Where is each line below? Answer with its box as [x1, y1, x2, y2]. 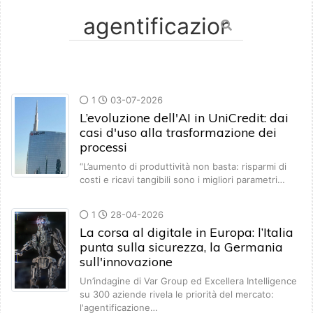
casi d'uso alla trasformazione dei [80, 124, 277, 141]
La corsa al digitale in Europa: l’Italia [80, 224, 293, 241]
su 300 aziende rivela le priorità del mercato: [80, 289, 274, 300]
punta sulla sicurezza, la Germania [80, 239, 283, 256]
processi [80, 139, 127, 156]
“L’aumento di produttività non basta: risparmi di [80, 161, 286, 173]
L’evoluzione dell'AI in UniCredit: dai [80, 110, 289, 126]
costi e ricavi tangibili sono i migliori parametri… [80, 174, 285, 186]
